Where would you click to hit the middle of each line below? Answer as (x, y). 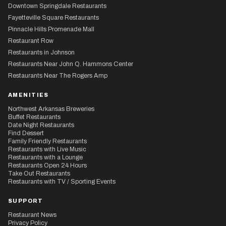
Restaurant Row (31, 41)
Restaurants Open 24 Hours (47, 165)
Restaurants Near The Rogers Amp (58, 75)
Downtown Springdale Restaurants (57, 6)
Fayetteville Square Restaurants (53, 17)
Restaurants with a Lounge (45, 157)
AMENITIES (29, 95)
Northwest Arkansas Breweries (51, 109)
